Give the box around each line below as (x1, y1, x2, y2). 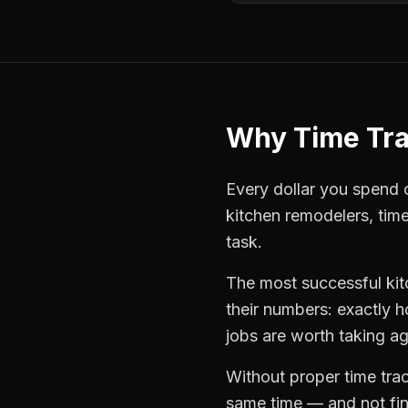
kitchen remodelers (226, 206, 369, 225)
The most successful (226, 273, 386, 292)
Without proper (226, 367, 344, 386)
